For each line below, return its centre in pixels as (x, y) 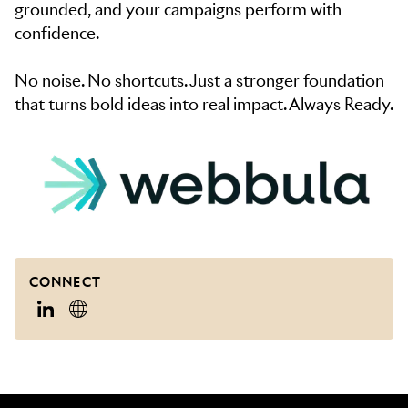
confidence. (57, 33)
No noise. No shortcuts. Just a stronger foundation (199, 81)
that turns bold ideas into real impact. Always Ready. (204, 104)
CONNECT (65, 283)
